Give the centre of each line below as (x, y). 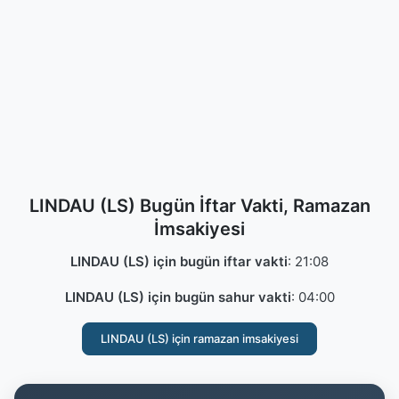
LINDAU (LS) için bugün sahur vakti (178, 297)
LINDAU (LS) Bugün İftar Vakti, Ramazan (199, 206)
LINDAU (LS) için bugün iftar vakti (179, 261)
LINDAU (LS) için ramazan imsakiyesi (199, 338)
